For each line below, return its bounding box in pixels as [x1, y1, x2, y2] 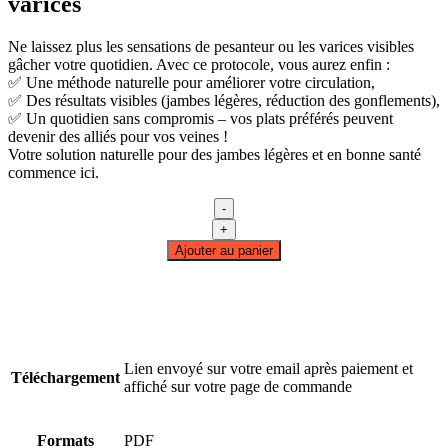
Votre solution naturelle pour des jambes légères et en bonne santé [8, 146, 421, 164]
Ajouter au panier [175, 243, 273, 259]
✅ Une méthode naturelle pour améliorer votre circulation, [8, 74, 375, 92]
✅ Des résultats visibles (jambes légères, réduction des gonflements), [8, 92, 440, 110]
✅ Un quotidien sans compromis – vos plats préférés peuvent [8, 110, 393, 128]
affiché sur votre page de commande [124, 378, 352, 396]
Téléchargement [11, 369, 120, 387]
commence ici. [8, 164, 99, 182]
